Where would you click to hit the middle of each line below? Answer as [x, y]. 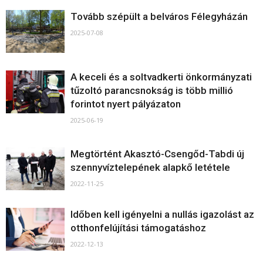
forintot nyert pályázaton [126, 104]
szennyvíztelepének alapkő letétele [150, 167]
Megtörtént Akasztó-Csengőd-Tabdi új [157, 154]
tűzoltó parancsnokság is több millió [152, 90]
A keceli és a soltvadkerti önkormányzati [161, 77]
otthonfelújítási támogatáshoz [138, 228]
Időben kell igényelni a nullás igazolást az [162, 214]
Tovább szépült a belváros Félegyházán [159, 16]
